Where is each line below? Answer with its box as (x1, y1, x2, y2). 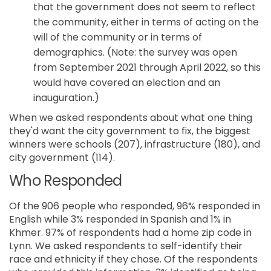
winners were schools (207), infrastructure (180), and (9, 137, 260, 152)
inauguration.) (33, 91, 99, 105)
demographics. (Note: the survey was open (33, 45, 237, 60)
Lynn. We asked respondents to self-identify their (9, 238, 243, 253)
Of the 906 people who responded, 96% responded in (9, 198, 260, 213)
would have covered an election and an (33, 76, 220, 90)
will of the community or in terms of (33, 30, 202, 45)
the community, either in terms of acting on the (33, 15, 259, 30)
